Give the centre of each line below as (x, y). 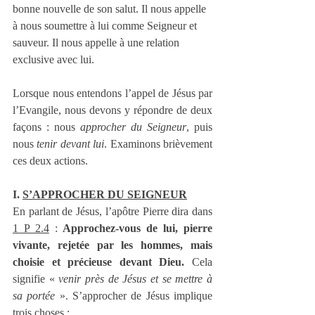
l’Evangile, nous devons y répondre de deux (112, 110)
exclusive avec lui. (53, 60)
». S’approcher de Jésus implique (134, 296)
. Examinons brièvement (159, 144)
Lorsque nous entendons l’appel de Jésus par (112, 94)
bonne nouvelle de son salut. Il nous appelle (111, 9)
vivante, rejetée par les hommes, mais (112, 245)
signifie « (36, 279)
